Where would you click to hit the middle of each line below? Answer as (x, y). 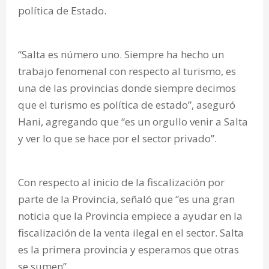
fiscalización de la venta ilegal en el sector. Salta (131, 233)
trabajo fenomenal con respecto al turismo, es (127, 71)
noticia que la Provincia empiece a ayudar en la (130, 216)
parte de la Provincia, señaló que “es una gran (126, 199)
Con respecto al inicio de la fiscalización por (121, 183)
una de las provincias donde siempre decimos (127, 88)
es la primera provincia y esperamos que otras (128, 250)
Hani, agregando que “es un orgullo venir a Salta (133, 122)
